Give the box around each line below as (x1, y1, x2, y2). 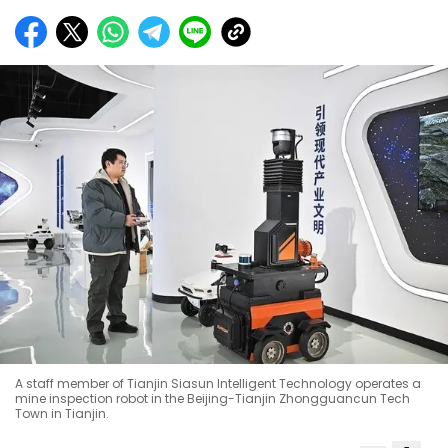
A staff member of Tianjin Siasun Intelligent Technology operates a (15, 375, 421, 393)
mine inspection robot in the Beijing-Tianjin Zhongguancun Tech (15, 390, 410, 408)
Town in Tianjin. (15, 405, 109, 423)
